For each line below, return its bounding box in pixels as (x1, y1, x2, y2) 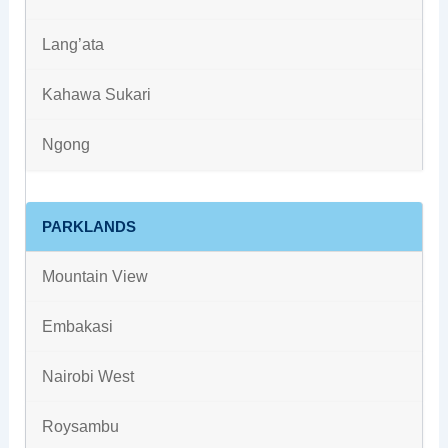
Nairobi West (41, 368, 134, 386)
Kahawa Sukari (41, 86, 151, 104)
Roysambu (41, 418, 119, 436)
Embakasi (41, 318, 113, 336)
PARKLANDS (41, 218, 136, 236)
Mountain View (41, 268, 148, 286)
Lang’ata (41, 36, 104, 54)
